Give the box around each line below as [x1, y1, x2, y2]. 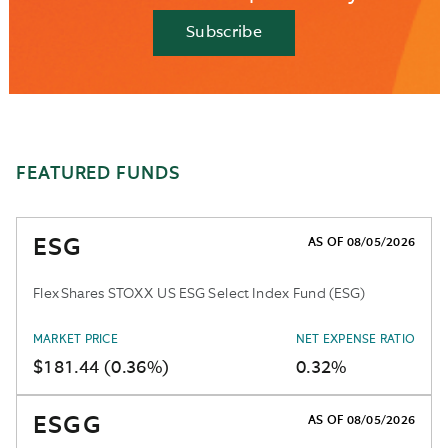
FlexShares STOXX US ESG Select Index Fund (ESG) [33, 283, 366, 303]
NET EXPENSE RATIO [295, 333, 415, 346]
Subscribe [186, 24, 262, 41]
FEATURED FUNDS [16, 164, 180, 183]
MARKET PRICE [33, 333, 118, 346]
